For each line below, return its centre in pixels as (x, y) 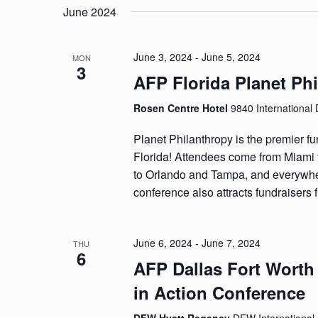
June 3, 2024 (163, 57)
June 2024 (90, 12)
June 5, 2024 (231, 57)
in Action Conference (220, 292)
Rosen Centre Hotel (182, 108)
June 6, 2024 (163, 243)
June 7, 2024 (231, 243)
